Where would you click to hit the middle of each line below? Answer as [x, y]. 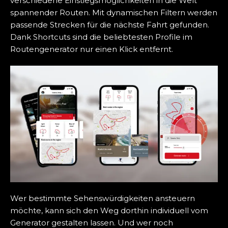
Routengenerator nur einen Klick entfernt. [92, 49]
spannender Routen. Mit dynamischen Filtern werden [114, 13]
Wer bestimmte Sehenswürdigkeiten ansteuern [103, 198]
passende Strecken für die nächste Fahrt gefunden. [110, 25]
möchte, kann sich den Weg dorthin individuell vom [109, 211]
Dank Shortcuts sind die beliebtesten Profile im [101, 37]
